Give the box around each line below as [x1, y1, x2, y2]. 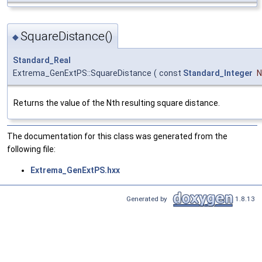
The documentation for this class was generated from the [7, 131, 227, 141]
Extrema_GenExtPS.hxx [30, 165, 120, 175]
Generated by [126, 194, 171, 203]
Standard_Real [13, 55, 71, 65]
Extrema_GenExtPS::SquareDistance [13, 68, 151, 78]
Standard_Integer [183, 68, 253, 78]
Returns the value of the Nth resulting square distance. [13, 98, 220, 108]
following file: [7, 144, 56, 154]
